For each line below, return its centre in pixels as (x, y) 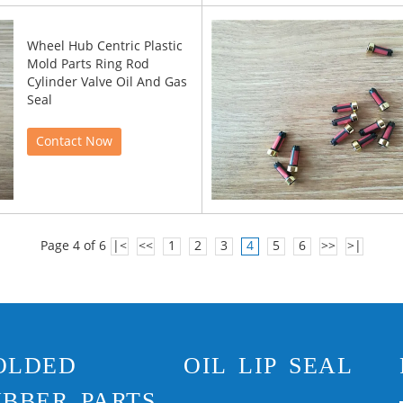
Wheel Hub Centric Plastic (105, 46)
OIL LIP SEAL (268, 366)
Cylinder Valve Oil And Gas (107, 82)
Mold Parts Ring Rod (88, 64)
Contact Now (74, 142)
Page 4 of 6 (73, 246)
